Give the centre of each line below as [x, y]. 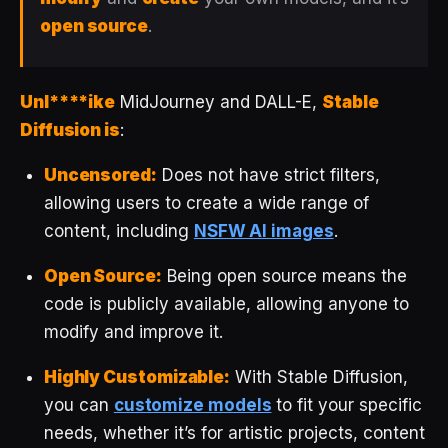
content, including [118, 230]
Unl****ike [68, 101]
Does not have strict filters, [268, 174]
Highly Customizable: [137, 376]
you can [78, 404]
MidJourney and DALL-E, [219, 101]
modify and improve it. [133, 331]
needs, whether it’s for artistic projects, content [234, 432]
